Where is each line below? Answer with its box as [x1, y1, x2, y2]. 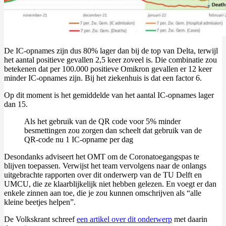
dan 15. [4, 99, 28, 108]
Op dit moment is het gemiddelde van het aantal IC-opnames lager [4, 90, 214, 99]
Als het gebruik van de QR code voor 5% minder [24, 117, 181, 126]
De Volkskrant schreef [4, 214, 77, 223]
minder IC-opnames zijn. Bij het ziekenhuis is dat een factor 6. [4, 73, 202, 82]
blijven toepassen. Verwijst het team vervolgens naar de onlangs [4, 161, 206, 170]
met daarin [172, 214, 207, 223]
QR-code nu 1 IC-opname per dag [24, 135, 133, 144]
